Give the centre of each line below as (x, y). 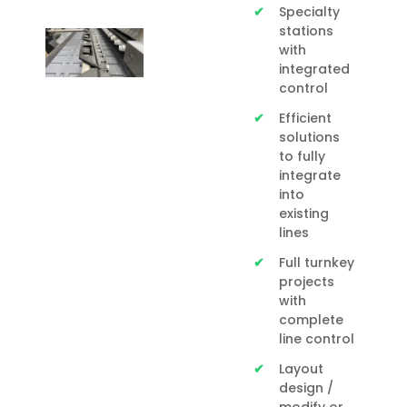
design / (306, 387)
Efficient (305, 118)
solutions (309, 137)
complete (311, 319)
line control (316, 338)
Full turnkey (316, 262)
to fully (302, 156)
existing (303, 213)
